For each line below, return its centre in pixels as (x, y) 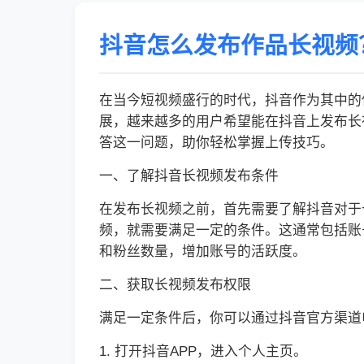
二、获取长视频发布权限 (175, 285)
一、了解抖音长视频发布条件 (189, 176)
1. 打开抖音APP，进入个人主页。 (203, 351)
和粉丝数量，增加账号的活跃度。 (203, 251)
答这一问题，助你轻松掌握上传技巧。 (217, 143)
